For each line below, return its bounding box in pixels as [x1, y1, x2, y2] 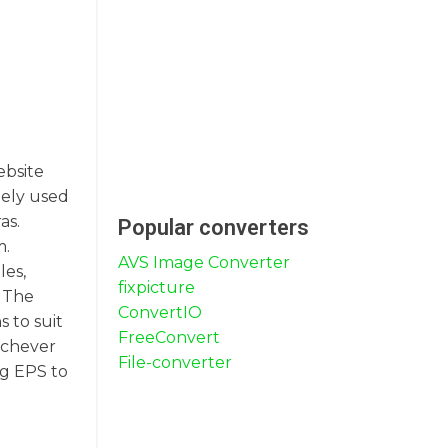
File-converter [118, 353, 232, 372]
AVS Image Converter [118, 253, 290, 272]
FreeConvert [118, 328, 220, 347]
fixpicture [118, 278, 195, 297]
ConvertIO [118, 303, 202, 322]
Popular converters [118, 215, 309, 240]
